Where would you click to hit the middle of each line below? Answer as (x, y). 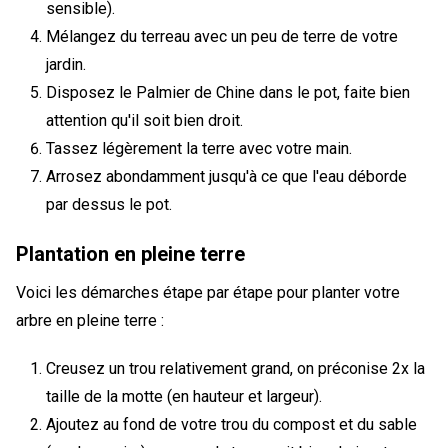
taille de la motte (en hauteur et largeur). (184, 396)
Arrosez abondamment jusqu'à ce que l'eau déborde (226, 176)
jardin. (66, 64)
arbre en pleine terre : (90, 320)
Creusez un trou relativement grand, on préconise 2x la (235, 368)
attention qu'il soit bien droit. (144, 120)
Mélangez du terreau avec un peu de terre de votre (222, 36)
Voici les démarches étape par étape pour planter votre (208, 292)
